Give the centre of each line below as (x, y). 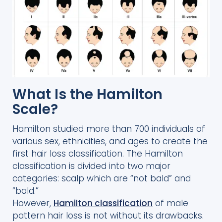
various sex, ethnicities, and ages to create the (110, 141)
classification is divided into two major (91, 166)
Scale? (35, 109)
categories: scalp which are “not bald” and (102, 178)
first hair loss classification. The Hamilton (98, 153)
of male (170, 203)
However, (33, 203)
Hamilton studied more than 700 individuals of (109, 129)
